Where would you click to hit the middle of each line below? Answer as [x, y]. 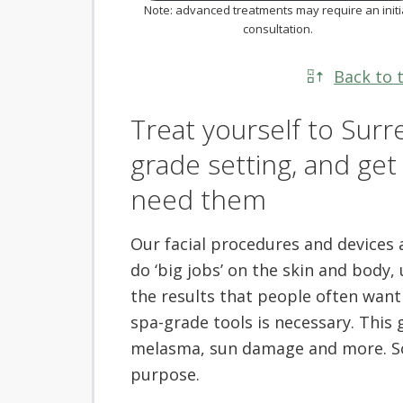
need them [198, 200]
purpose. [165, 375]
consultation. [278, 29]
